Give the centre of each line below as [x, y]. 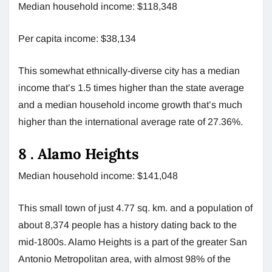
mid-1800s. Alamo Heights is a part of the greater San [133, 242]
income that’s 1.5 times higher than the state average [131, 87]
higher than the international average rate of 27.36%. [131, 121]
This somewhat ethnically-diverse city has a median [129, 70]
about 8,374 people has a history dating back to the [127, 225]
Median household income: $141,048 [98, 175]
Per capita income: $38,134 [77, 38]
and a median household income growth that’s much [130, 104]
